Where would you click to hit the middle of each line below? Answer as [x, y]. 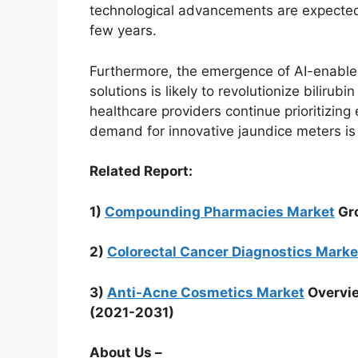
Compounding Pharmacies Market [220, 211]
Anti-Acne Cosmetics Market [206, 292]
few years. [123, 31]
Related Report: [141, 171]
